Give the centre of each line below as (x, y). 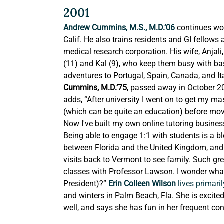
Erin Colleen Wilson (143, 184)
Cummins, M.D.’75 (95, 88)
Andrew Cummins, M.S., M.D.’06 (119, 28)
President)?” (86, 184)
